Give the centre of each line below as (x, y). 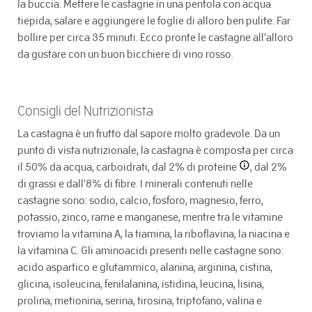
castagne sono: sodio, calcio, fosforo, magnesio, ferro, (140, 201)
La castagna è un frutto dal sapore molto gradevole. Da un (149, 134)
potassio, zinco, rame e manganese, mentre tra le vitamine (150, 218)
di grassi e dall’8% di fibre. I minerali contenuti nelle (135, 184)
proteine (217, 167)
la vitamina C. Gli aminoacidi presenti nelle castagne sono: (150, 251)
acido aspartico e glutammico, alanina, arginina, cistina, (145, 268)
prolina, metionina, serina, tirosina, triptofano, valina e (140, 301)
